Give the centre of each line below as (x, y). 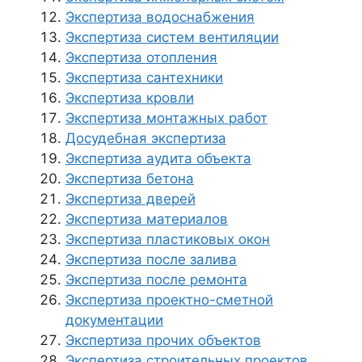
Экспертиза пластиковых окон (168, 239)
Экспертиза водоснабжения (160, 17)
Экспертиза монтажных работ (166, 118)
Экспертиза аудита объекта (158, 158)
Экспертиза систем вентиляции (172, 37)
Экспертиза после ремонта (156, 279)
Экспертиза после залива (151, 259)
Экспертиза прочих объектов (163, 340)
